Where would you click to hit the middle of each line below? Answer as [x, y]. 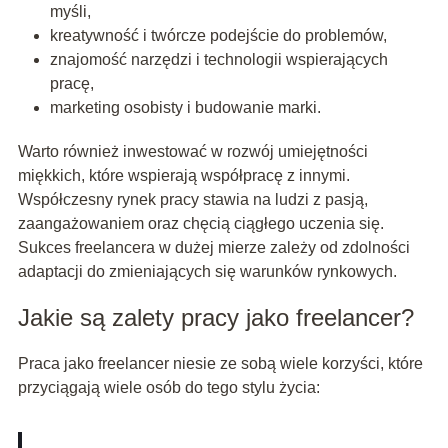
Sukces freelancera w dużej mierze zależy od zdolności [213, 248]
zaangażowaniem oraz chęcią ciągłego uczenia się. [200, 224]
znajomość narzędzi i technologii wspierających [218, 60]
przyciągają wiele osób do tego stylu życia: [168, 388]
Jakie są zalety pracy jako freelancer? [215, 318]
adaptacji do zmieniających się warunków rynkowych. [207, 272]
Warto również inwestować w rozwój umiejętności [192, 152]
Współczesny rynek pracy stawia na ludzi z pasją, [192, 200]
